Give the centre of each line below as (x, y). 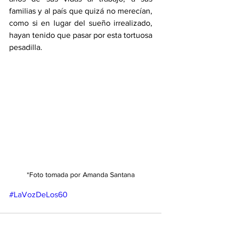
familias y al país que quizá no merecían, (81, 11)
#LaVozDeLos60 (38, 194)
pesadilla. (27, 47)
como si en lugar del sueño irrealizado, (81, 23)
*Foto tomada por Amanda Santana (81, 174)
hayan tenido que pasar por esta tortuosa (81, 35)
